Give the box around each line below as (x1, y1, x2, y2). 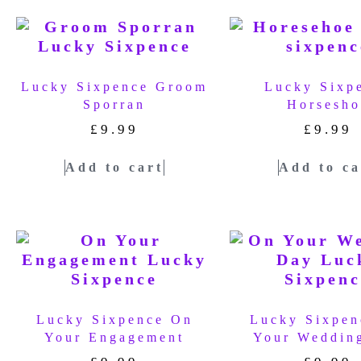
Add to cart (65, 160, 164, 174)
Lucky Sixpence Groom (21, 80, 209, 94)
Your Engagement (44, 330, 185, 344)
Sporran (83, 98, 147, 112)
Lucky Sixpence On (35, 312, 193, 326)
